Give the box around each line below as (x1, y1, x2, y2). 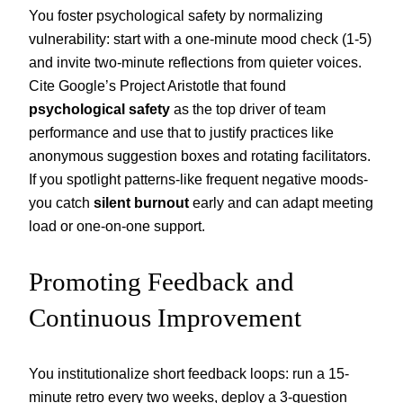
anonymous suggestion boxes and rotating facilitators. (29, 147, 371, 164)
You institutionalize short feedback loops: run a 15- (29, 365, 349, 382)
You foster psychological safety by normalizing (29, 6, 323, 23)
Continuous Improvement (29, 302, 301, 332)
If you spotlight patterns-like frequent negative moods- (29, 170, 368, 187)
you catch (29, 193, 94, 210)
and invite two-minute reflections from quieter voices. (29, 53, 362, 70)
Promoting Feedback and (29, 266, 294, 296)
